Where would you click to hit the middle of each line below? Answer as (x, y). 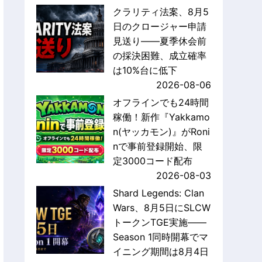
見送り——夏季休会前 (159, 41)
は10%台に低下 (145, 70)
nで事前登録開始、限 (157, 146)
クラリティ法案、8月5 (161, 12)
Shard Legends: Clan (158, 193)
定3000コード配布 (152, 161)
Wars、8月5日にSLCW (161, 208)
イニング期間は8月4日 (161, 252)
